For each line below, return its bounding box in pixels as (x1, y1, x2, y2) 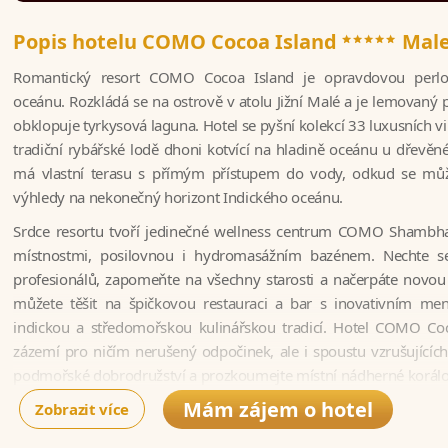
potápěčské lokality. (13, 388, 142, 409)
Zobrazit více (35, 398, 129, 419)
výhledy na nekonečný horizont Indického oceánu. (13, 186, 343, 207)
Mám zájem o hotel (183, 395, 374, 423)
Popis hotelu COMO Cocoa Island (13, 27, 343, 55)
